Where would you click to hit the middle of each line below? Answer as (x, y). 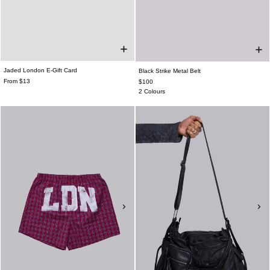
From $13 (17, 81)
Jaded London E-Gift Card (40, 70)
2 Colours (152, 91)
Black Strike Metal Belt (170, 71)
